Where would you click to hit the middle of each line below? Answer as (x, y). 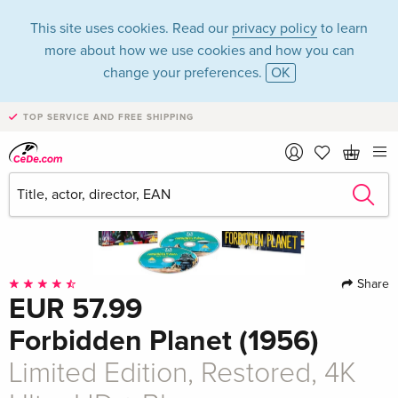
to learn (342, 28)
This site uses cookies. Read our (131, 28)
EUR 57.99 (76, 310)
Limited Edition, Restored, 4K (183, 374)
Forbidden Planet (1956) (164, 342)
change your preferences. (184, 73)
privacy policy (275, 28)
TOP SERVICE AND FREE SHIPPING (108, 117)
